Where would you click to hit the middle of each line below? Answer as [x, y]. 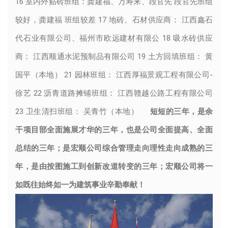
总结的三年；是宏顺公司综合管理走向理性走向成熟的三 [114, 148]
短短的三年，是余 [177, 111]
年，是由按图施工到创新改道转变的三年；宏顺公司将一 [114, 166]
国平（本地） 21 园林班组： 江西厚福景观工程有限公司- [114, 75]
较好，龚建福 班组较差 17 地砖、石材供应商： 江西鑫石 [114, 20]
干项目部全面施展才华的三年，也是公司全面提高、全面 [114, 130]
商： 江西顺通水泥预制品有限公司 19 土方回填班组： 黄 [114, 56]
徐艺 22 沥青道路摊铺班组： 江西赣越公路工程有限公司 [114, 93]
